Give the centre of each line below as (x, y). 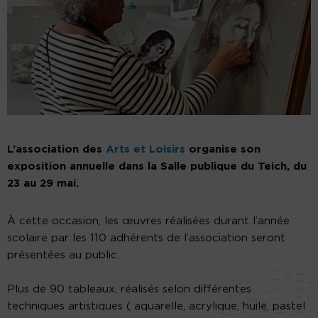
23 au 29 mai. (43, 184)
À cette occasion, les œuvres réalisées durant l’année (148, 221)
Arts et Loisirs (146, 150)
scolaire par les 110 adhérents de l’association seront (146, 238)
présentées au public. (63, 256)
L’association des (56, 150)
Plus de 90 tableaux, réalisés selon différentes (129, 290)
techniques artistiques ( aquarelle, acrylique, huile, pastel (156, 307)
